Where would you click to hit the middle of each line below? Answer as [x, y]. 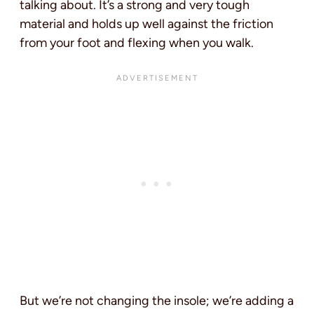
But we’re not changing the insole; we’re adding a [157, 301]
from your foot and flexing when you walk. [137, 42]
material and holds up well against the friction [146, 23]
